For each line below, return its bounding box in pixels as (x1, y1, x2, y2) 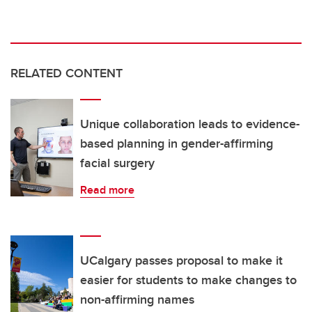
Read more (80, 182, 134, 198)
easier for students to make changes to (80, 271, 297, 290)
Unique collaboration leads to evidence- (80, 115, 299, 134)
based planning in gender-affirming (80, 134, 273, 153)
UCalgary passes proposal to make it (80, 251, 283, 270)
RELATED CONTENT (10, 64, 123, 83)
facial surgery (80, 154, 155, 173)
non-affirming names (80, 290, 194, 309)
